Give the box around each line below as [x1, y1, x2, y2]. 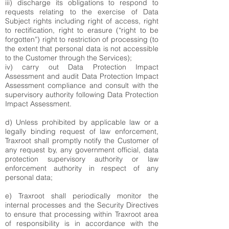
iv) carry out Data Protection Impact [5, 62, 158, 72]
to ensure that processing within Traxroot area [5, 210, 158, 219]
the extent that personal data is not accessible [5, 44, 158, 53]
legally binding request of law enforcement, [5, 127, 158, 136]
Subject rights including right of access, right [5, 16, 158, 26]
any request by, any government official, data [5, 145, 158, 154]
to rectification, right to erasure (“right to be [5, 26, 158, 35]
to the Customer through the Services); [5, 53, 132, 62]
